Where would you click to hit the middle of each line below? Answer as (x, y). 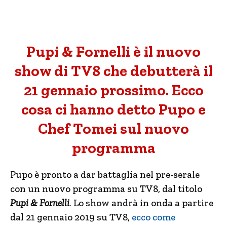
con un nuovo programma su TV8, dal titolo (106, 189)
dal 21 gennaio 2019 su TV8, (71, 217)
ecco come (154, 217)
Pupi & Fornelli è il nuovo (113, 52)
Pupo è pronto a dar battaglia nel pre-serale (105, 175)
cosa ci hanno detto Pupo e (113, 109)
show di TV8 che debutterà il (113, 71)
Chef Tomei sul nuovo (113, 129)
